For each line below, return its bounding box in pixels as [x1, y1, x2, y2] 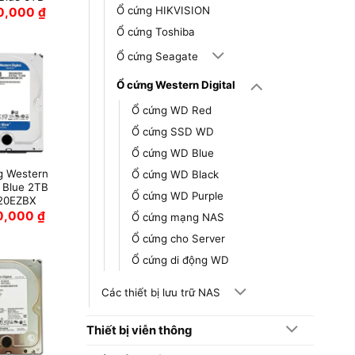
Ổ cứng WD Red [131, 104, 212, 117]
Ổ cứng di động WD [131, 254, 229, 267]
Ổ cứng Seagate [116, 50, 198, 63]
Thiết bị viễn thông [86, 323, 192, 338]
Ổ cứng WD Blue [131, 147, 214, 160]
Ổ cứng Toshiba [116, 25, 195, 39]
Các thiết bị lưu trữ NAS [101, 286, 220, 300]
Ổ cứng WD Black [131, 168, 219, 181]
